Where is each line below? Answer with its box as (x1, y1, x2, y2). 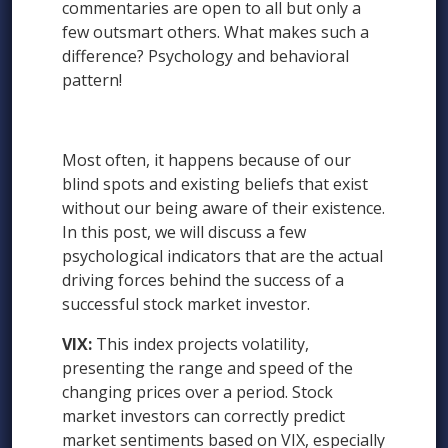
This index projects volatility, (92, 333, 309, 356)
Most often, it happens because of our (62, 149, 351, 172)
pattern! (62, 69, 122, 92)
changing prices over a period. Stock (62, 381, 333, 404)
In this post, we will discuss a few (62, 221, 306, 244)
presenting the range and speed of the (62, 357, 353, 380)
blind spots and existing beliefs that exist (62, 173, 368, 196)
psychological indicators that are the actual (62, 245, 383, 268)
